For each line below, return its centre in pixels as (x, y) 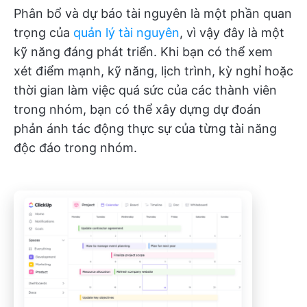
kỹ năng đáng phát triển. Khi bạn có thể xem (143, 52)
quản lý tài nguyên (126, 33)
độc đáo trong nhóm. (75, 148)
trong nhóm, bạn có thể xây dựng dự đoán (137, 109)
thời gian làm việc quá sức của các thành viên (145, 90)
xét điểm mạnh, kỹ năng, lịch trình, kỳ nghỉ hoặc (153, 71)
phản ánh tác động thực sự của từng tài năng (145, 128)
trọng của (44, 33)
